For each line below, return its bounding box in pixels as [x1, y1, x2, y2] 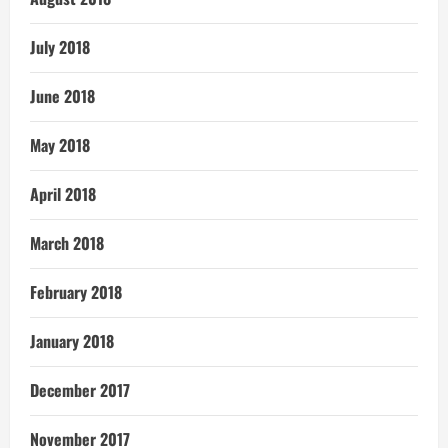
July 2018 [30, 35, 90, 60]
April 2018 [30, 182, 96, 207]
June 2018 [30, 84, 95, 109]
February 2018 [30, 280, 122, 305]
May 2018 [30, 133, 90, 158]
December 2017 [30, 378, 130, 403]
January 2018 [30, 329, 114, 354]
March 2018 [30, 231, 104, 256]
